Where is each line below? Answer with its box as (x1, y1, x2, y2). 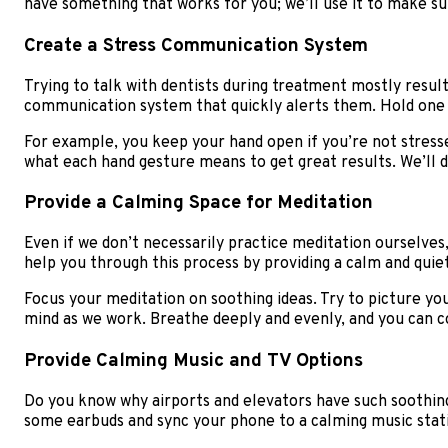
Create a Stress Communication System (24, 33, 368, 58)
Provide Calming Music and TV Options (24, 348, 363, 373)
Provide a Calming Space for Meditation (24, 191, 373, 216)
